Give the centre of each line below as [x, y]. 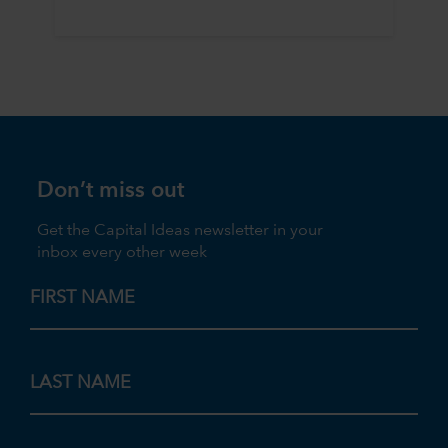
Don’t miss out [111, 190]
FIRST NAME [82, 297]
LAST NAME [80, 382]
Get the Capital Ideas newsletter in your [180, 231]
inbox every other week [122, 253]
